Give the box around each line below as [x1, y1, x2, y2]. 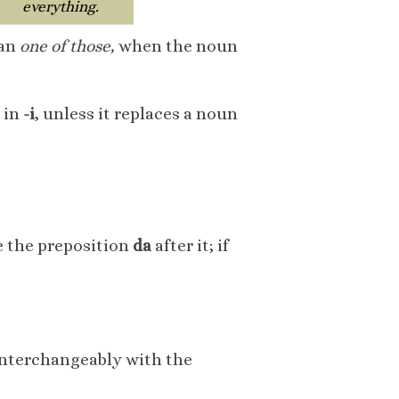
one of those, [20, 37, 118, 56]
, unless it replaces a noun [35, 104, 238, 124]
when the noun [118, 37, 238, 56]
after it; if [151, 236, 229, 256]
